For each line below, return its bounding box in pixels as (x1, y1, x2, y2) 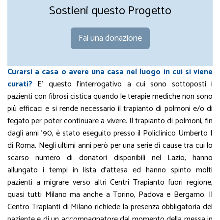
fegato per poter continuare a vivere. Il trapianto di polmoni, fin (7, 114, 213, 128)
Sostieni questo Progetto (49, 1, 171, 21)
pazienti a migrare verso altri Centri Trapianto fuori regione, (7, 176, 213, 189)
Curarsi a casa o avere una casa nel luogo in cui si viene (7, 65, 213, 79)
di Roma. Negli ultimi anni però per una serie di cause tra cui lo (7, 139, 213, 152)
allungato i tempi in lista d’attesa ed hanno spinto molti (7, 164, 213, 177)
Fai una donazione (78, 31, 142, 46)
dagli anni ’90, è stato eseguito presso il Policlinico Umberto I (7, 127, 213, 140)
